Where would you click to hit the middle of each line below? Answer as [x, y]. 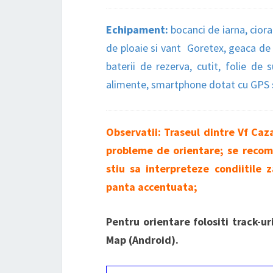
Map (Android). [142, 240]
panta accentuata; [154, 187]
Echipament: [139, 30]
